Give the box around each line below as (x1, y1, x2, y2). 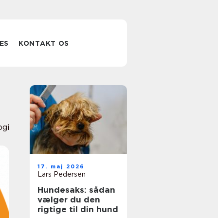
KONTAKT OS (18, 39, 70, 47)
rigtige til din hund (37, 204, 118, 214)
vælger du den (37, 195, 100, 204)
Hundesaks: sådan (37, 185, 115, 195)
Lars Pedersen (37, 170, 86, 178)
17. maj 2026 (37, 163, 85, 170)
